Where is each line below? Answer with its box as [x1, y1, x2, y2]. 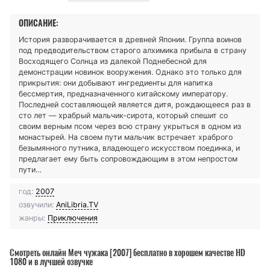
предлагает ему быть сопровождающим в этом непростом [19, 154, 237, 163]
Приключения [48, 213, 98, 222]
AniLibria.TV [56, 199, 98, 209]
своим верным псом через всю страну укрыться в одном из [19, 121, 241, 131]
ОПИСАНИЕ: [19, 17, 58, 29]
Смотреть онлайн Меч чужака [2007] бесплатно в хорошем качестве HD [10, 246, 245, 259]
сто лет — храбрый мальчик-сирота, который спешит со [19, 110, 228, 120]
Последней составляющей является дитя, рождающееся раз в [19, 99, 251, 109]
